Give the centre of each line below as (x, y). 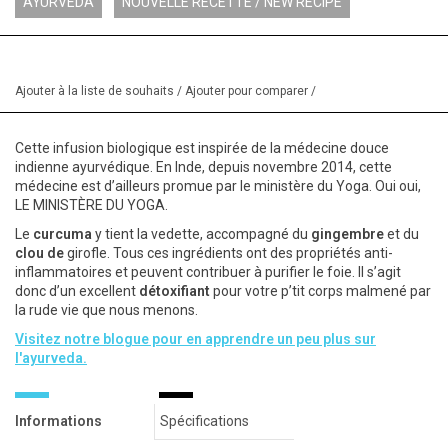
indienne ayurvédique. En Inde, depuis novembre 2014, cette (203, 167)
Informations (58, 421)
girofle (87, 253)
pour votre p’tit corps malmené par (320, 291)
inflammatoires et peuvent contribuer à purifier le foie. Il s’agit (208, 272)
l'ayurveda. (51, 358)
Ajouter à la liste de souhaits (96, 91)
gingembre (347, 234)
